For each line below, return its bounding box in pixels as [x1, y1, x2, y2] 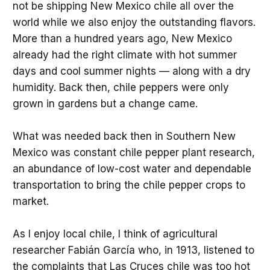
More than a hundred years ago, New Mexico [12, 32, 232, 45]
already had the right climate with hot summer [12, 48, 237, 61]
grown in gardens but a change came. [12, 97, 198, 110]
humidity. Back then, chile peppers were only [12, 81, 229, 93]
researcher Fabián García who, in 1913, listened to [12, 244, 254, 257]
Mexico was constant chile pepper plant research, [12, 146, 255, 159]
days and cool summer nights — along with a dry [12, 64, 251, 77]
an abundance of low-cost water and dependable [12, 163, 251, 175]
